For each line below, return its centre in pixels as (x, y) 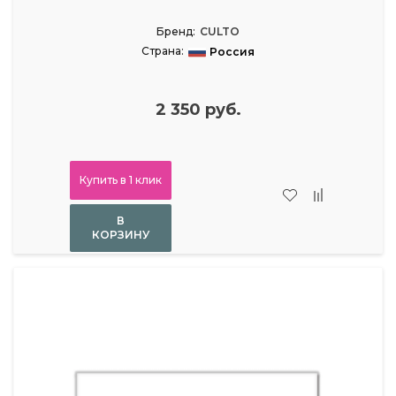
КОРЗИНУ (120, 234)
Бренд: (176, 31)
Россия (232, 51)
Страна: (163, 50)
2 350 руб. (198, 109)
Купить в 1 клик (120, 179)
